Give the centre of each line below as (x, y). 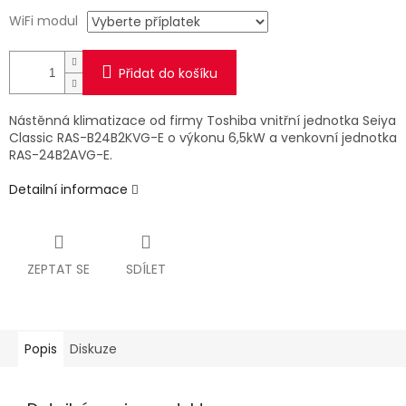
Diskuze (93, 349)
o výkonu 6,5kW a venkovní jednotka (282, 138)
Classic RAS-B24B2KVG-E (88, 138)
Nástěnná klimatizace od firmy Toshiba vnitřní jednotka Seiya (203, 121)
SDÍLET (146, 270)
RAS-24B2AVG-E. (61, 155)
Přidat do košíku (168, 74)
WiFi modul (43, 21)
